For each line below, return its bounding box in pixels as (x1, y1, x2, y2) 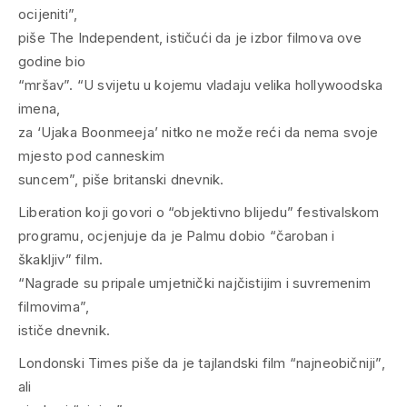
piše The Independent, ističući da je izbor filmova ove (18, 29, 362, 47)
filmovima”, (18, 298, 90, 316)
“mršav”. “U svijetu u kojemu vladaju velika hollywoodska (18, 76, 383, 94)
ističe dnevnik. (18, 322, 110, 340)
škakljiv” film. (18, 251, 103, 269)
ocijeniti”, (18, 5, 78, 24)
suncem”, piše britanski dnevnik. (18, 171, 224, 189)
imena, (18, 100, 61, 118)
